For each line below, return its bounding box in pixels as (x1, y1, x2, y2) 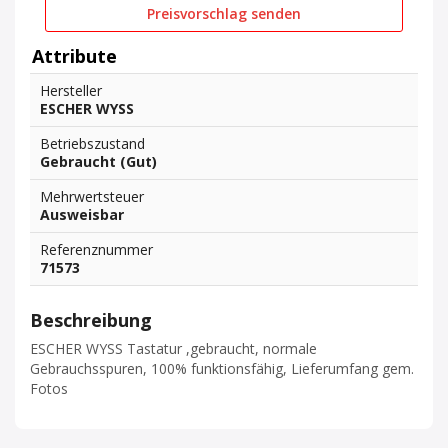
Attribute (32, 44, 117, 68)
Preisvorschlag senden (147, 4, 301, 23)
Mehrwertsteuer (40, 187, 144, 206)
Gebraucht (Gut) (40, 152, 157, 171)
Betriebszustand (40, 134, 145, 153)
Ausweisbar (40, 205, 124, 224)
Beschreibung (30, 308, 152, 332)
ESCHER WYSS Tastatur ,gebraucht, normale (30, 339, 317, 358)
